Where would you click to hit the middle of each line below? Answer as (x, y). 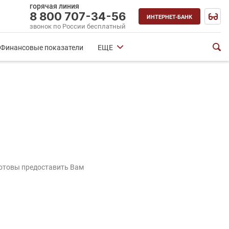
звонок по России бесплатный (78, 26)
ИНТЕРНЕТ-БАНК (169, 17)
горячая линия (54, 6)
